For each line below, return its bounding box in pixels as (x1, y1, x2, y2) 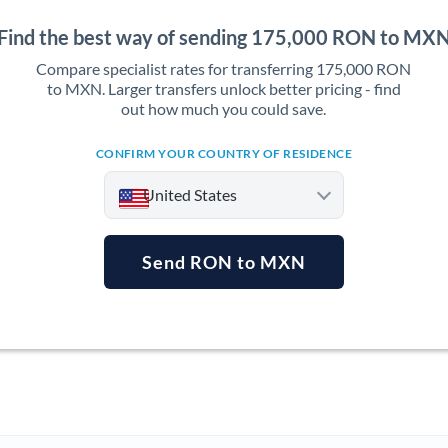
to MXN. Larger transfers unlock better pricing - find (46, 79, 401, 98)
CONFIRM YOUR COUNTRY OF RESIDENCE (95, 146, 353, 161)
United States (142, 185, 237, 204)
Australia (138, 345, 196, 362)
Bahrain (138, 425, 188, 442)
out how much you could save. (121, 99, 327, 118)
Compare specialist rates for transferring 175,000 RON (36, 59, 412, 78)
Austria (138, 385, 185, 402)
